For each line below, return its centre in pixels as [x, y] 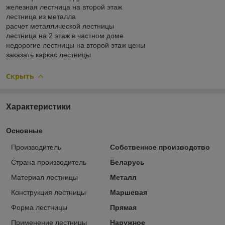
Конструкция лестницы [48, 192]
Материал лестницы [44, 177]
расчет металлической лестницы [60, 26]
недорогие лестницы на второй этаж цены [76, 45]
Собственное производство [160, 147]
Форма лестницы [39, 207]
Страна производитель [49, 162]
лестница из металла [41, 16]
